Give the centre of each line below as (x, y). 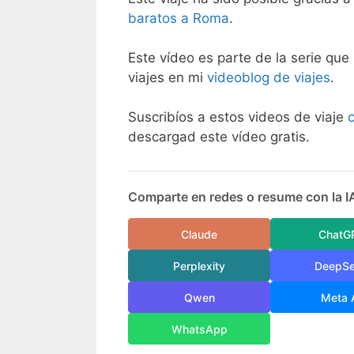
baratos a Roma (179, 18)
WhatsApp (199, 329)
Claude (199, 234)
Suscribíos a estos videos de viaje (238, 117)
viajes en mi (168, 78)
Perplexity (199, 265)
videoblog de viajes (269, 78)
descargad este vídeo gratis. (219, 137)
